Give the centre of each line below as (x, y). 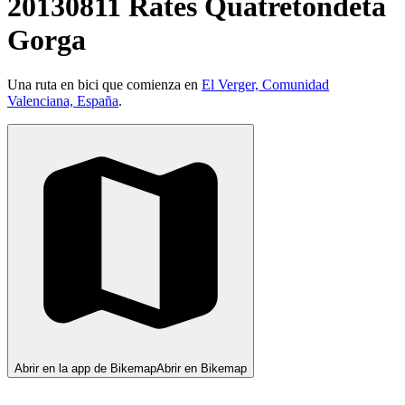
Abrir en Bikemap (202, 368)
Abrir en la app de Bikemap (85, 368)
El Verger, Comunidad (265, 84)
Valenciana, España (63, 100)
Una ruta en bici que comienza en (104, 84)
